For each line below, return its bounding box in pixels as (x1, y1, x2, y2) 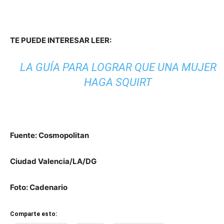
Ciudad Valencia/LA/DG (10, 156, 96, 166)
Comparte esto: (10, 210, 57, 218)
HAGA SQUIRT (84, 76, 152, 89)
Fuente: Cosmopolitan (10, 130, 89, 140)
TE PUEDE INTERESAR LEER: (10, 35, 128, 45)
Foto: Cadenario (10, 182, 67, 192)
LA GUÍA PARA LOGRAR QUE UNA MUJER (19, 61, 216, 74)
